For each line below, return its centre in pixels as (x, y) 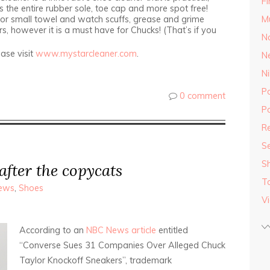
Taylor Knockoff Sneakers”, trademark (96, 260)
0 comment (202, 96)
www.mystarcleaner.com (86, 54)
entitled (172, 230)
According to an (53, 230)
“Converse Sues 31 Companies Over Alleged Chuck (122, 245)
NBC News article (121, 230)
